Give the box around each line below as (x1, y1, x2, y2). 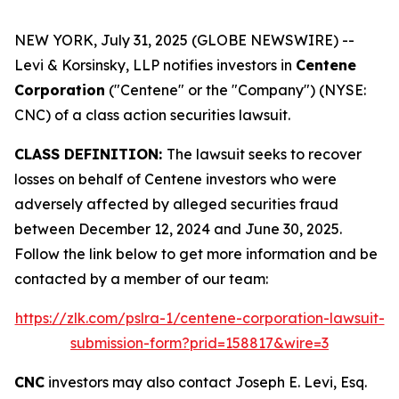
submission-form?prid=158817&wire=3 (70, 334, 329, 352)
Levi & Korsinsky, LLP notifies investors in (14, 56, 296, 74)
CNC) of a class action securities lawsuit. (14, 106, 290, 124)
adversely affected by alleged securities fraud (14, 195, 338, 213)
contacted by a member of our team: (14, 270, 268, 288)
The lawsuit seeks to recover (167, 145, 362, 163)
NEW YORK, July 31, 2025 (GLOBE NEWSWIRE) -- (14, 31, 354, 49)
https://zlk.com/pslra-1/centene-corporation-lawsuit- (14, 309, 385, 327)
